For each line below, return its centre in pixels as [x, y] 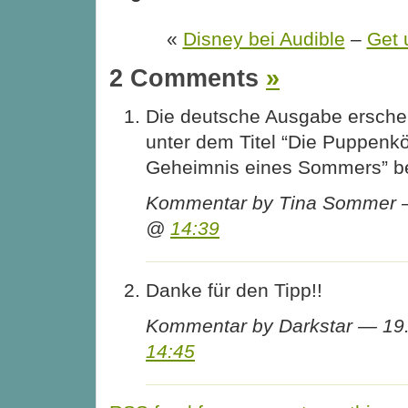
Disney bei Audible [264, 39]
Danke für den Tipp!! [234, 290]
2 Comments [188, 77]
